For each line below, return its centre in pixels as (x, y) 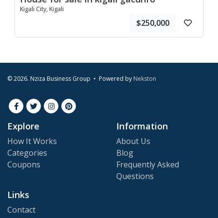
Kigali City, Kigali (42, 9)
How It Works (32, 141)
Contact (21, 210)
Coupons (24, 165)
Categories (27, 153)
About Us (133, 141)
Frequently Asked (148, 165)
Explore (23, 126)
